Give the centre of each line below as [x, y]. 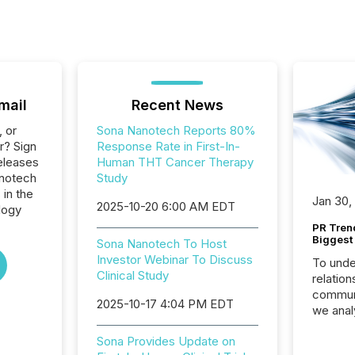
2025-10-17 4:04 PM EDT [165, 304]
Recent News [177, 105]
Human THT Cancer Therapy [175, 162]
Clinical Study [132, 275]
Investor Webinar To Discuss [174, 260]
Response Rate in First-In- [168, 146]
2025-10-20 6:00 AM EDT [166, 206]
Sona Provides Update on [166, 341]
